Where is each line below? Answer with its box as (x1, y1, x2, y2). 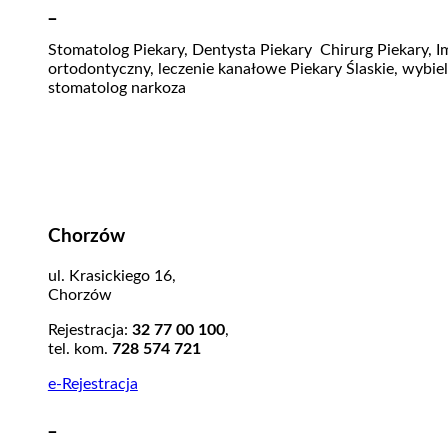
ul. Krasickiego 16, (47, 267, 176, 284)
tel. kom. (47, 340, 108, 357)
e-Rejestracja (47, 375, 138, 392)
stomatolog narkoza (47, 80, 186, 97)
